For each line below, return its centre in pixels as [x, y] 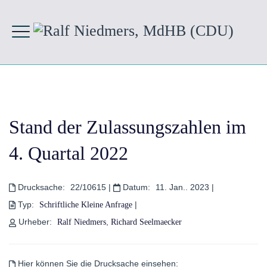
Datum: [136, 187]
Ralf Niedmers [82, 222]
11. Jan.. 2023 [183, 187]
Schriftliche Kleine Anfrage [86, 205]
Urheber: [35, 222]
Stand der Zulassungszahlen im [128, 127]
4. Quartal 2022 [69, 153]
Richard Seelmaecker [147, 222]
